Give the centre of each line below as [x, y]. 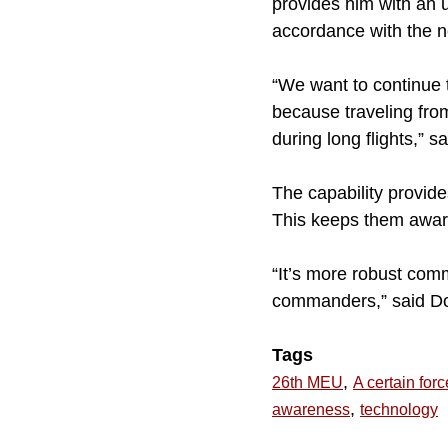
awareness [311, 409]
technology [399, 409]
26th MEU [307, 382]
